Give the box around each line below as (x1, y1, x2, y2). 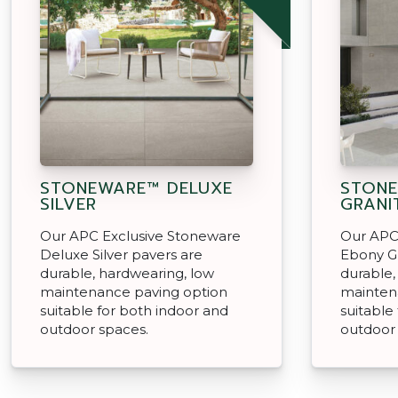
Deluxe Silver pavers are (40, 245, 203, 263)
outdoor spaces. (40, 320, 148, 338)
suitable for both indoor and (40, 301, 228, 319)
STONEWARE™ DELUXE (40, 175, 233, 201)
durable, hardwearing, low (40, 264, 214, 282)
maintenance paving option (40, 283, 227, 300)
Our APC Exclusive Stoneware (40, 227, 241, 244)
